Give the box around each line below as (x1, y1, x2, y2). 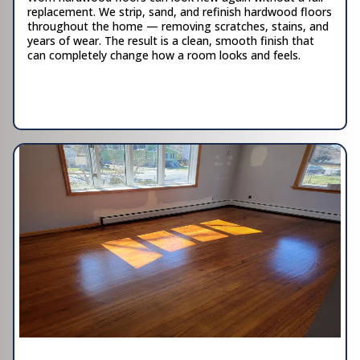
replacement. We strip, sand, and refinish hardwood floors (27, 3, 332, 19)
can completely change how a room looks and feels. (27, 47, 301, 63)
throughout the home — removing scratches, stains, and (27, 18, 329, 34)
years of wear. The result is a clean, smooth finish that (27, 32, 314, 48)
